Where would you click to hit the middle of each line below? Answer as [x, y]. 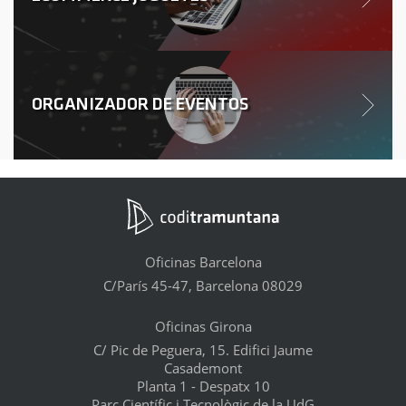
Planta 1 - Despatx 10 [203, 386]
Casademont [203, 368]
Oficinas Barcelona [203, 262]
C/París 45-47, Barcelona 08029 [203, 285]
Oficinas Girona [203, 326]
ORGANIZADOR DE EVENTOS [140, 105]
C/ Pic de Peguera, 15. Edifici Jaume [203, 350]
